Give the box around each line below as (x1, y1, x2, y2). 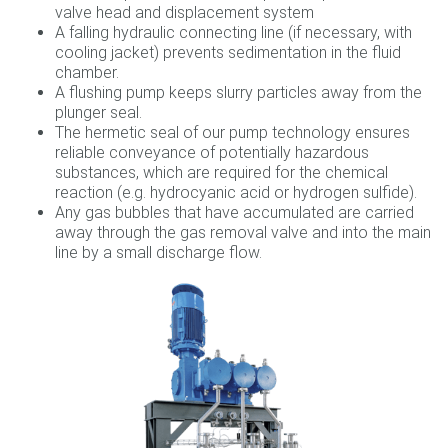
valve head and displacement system (55, 3, 314, 22)
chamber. (55, 63, 119, 82)
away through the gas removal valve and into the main (55, 223, 431, 242)
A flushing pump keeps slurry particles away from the (55, 83, 422, 102)
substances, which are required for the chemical (55, 163, 388, 182)
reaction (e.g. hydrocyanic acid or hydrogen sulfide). (55, 183, 417, 202)
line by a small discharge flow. (55, 243, 262, 262)
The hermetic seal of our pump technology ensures (55, 123, 410, 142)
